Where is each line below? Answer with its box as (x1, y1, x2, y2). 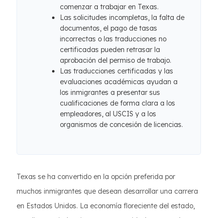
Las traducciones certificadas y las (60, 67, 173, 75)
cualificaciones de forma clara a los (60, 99, 175, 108)
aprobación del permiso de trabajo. (60, 56, 171, 65)
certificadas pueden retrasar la (60, 45, 160, 54)
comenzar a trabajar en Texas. (60, 2, 159, 11)
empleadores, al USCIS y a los (60, 109, 156, 118)
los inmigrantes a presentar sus (60, 88, 160, 97)
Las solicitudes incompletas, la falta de (60, 13, 184, 22)
